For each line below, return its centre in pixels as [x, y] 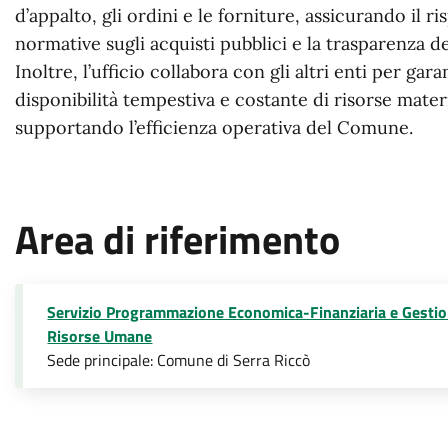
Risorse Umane [100, 336]
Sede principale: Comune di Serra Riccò [179, 360]
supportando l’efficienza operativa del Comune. [214, 127]
